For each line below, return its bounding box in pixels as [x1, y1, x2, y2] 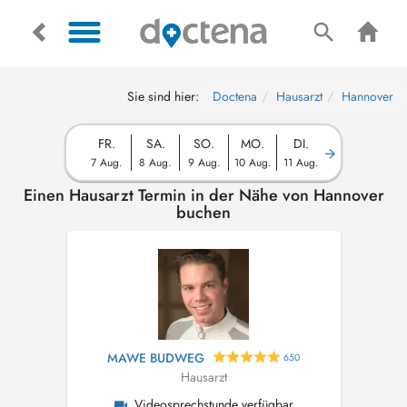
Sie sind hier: [127, 87, 199, 105]
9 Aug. [187, 154, 221, 170]
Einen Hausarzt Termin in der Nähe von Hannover [23, 184, 384, 207]
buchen [176, 201, 231, 224]
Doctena [213, 87, 257, 105]
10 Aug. [233, 154, 272, 170]
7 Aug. [90, 154, 123, 170]
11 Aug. [283, 154, 319, 170]
